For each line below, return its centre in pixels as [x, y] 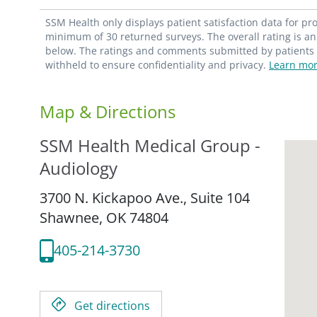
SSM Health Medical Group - [150, 145]
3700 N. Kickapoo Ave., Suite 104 [145, 197]
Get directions [112, 305]
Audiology [79, 168]
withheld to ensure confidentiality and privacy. [157, 64]
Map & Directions [108, 111]
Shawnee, [73, 217]
